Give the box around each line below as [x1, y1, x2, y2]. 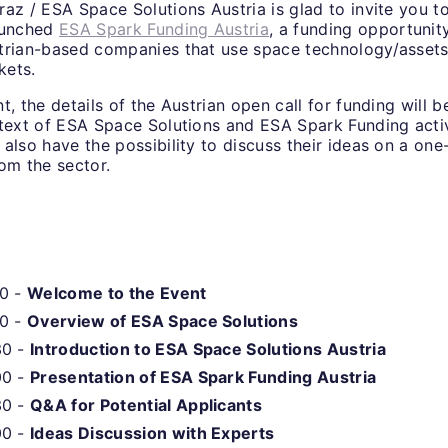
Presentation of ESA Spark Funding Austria [30, 367, 377, 388]
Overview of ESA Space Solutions [27, 311, 299, 332]
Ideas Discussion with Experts [30, 423, 275, 444]
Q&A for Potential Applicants [30, 395, 263, 416]
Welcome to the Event [27, 283, 207, 304]
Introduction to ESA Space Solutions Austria [30, 339, 386, 360]
